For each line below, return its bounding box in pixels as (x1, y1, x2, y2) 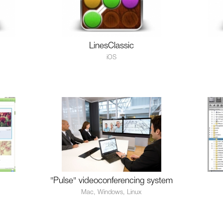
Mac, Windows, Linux (81, 190, 142, 195)
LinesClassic (89, 42, 134, 50)
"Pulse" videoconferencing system (50, 177, 173, 185)
